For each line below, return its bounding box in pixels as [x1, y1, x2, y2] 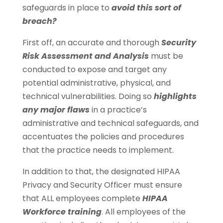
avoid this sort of [111, 2, 181, 14]
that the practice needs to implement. [22, 144, 174, 156]
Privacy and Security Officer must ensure [22, 179, 182, 191]
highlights [153, 91, 197, 103]
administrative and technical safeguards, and [22, 117, 199, 129]
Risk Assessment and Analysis [22, 50, 149, 62]
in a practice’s [89, 104, 147, 116]
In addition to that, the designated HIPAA [22, 166, 180, 178]
